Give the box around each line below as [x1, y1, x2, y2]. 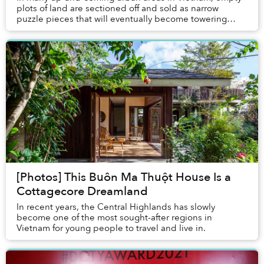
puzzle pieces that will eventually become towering [16, 13, 227, 25]
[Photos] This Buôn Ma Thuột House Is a [16, 169, 231, 186]
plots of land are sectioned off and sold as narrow [16, 2, 219, 15]
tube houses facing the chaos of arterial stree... [16, 24, 208, 36]
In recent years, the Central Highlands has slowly [16, 201, 215, 213]
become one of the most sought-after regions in [16, 212, 212, 224]
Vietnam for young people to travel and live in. [16, 222, 206, 235]
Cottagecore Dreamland [16, 183, 148, 200]
